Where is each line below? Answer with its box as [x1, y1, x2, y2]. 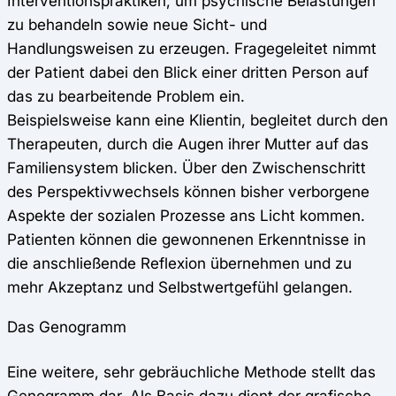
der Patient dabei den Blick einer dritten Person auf [7, 63, 369, 82]
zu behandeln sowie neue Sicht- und [7, 15, 267, 34]
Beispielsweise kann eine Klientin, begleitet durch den [7, 110, 388, 130]
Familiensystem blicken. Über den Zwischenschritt [7, 158, 366, 178]
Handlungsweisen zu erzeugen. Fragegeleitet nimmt [7, 39, 377, 58]
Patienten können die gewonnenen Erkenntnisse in [7, 230, 366, 249]
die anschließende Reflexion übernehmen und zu [7, 254, 352, 273]
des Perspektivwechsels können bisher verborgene [7, 182, 369, 202]
